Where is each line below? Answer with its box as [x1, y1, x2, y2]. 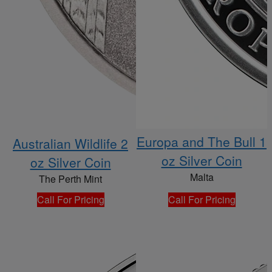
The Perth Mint [39, 172, 102, 186]
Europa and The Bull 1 [137, 132, 267, 151]
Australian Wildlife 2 [13, 134, 128, 153]
